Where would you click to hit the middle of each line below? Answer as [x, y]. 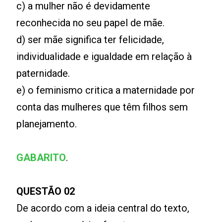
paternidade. [43, 73]
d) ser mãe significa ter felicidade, [90, 40]
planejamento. [48, 124]
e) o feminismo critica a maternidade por [106, 90]
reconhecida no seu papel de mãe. [91, 23]
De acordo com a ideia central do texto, [103, 208]
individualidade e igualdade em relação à [104, 56]
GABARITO [41, 158]
